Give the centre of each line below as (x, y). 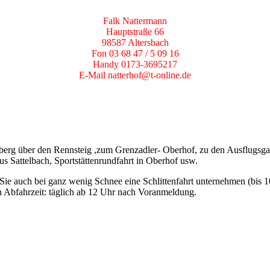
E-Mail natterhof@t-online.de (135, 75)
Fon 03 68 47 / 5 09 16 (135, 53)
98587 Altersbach (135, 42)
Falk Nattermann (135, 21)
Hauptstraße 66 (135, 32)
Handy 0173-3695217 (135, 64)
